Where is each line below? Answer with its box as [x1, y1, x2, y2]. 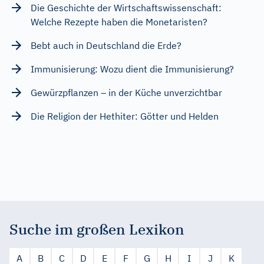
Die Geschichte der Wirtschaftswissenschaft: [31, 1, 222, 14]
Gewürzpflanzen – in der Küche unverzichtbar [31, 86, 222, 98]
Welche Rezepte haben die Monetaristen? [31, 15, 207, 28]
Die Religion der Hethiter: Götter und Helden [31, 110, 219, 122]
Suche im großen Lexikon [9, 219, 184, 239]
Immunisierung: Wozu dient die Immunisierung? [31, 62, 234, 75]
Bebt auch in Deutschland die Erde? [31, 39, 181, 51]
